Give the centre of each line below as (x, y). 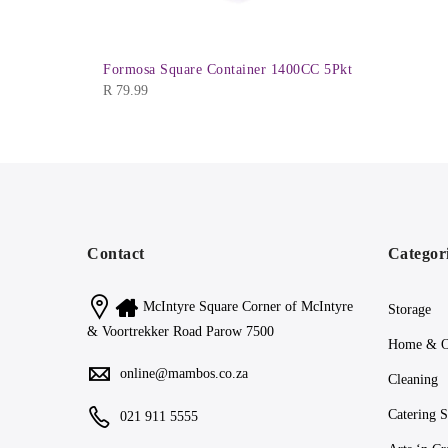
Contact (116, 254)
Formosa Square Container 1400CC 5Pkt (227, 70)
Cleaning (412, 380)
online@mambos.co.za (184, 374)
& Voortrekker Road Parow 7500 (180, 331)
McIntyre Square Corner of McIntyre (248, 307)
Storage (409, 310)
